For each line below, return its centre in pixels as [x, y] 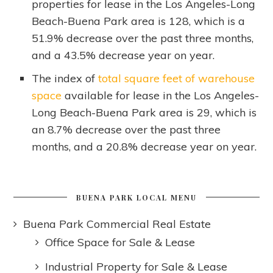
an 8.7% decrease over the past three [126, 129]
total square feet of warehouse [177, 78]
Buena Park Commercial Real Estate [117, 224]
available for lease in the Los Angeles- [161, 95]
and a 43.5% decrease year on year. [123, 55]
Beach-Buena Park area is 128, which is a [139, 21]
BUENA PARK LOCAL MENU [136, 197]
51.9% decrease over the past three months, [143, 38]
